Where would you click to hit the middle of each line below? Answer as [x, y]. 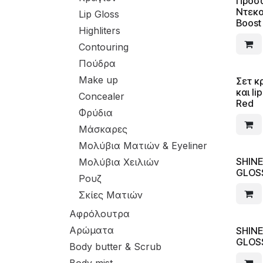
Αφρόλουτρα [100, 214]
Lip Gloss [99, 14]
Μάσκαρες [103, 129]
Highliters [100, 31]
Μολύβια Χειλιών [119, 162]
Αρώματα [92, 230]
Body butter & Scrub [115, 247]
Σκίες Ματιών [111, 195]
